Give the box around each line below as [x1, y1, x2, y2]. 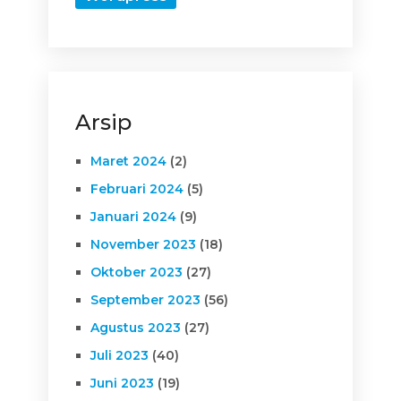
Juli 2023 [90, 346, 149, 363]
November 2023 [90, 235, 196, 252]
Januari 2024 [90, 208, 176, 225]
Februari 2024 [90, 180, 183, 197]
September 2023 [90, 291, 200, 308]
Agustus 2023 [90, 319, 181, 336]
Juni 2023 [90, 374, 154, 391]
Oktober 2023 [90, 263, 183, 280]
